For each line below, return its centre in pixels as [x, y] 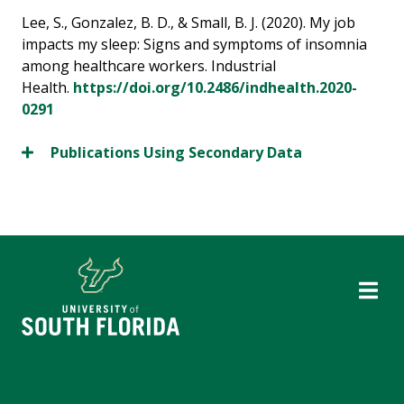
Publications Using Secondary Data [176, 152]
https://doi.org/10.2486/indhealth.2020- [215, 87]
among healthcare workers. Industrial [149, 66]
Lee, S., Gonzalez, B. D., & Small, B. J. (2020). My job [188, 23]
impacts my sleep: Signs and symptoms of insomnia [194, 44]
